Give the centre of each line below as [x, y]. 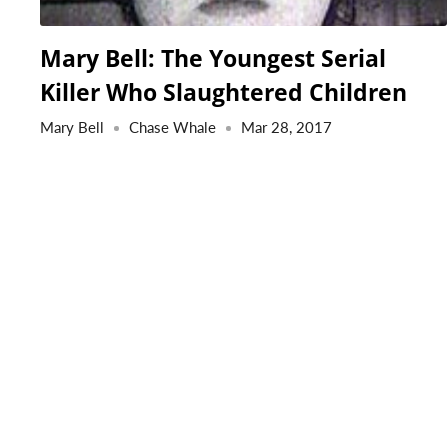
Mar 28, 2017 [286, 126]
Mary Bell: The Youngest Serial [213, 57]
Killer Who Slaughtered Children [223, 91]
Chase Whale [172, 126]
